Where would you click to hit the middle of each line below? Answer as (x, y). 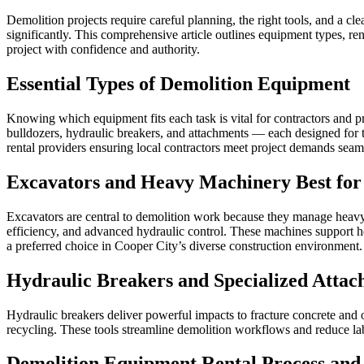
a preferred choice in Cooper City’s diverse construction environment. (184, 245)
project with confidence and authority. (103, 50)
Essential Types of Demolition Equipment (178, 84)
